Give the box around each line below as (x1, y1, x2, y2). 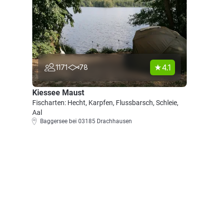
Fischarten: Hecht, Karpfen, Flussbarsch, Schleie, (32, 99, 178, 107)
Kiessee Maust (32, 88, 84, 97)
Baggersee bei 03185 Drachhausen (40, 118, 132, 125)
